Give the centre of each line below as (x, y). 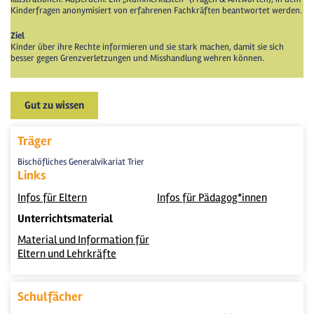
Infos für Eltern (52, 197)
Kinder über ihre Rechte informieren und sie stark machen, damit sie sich (147, 47)
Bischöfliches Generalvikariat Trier (81, 162)
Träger (36, 141)
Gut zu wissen (54, 105)
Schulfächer (51, 296)
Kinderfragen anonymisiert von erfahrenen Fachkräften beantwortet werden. (156, 10)
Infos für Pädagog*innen (212, 197)
